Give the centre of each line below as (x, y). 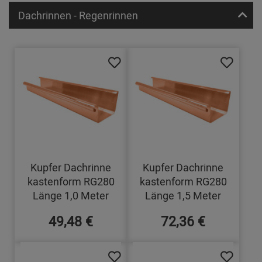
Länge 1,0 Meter (71, 196)
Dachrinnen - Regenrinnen (78, 15)
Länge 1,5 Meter (183, 196)
